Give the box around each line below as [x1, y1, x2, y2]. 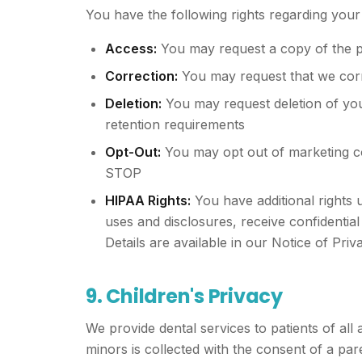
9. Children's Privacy [86, 283, 283, 309]
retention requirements [105, 116, 245, 133]
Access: [105, 40, 157, 57]
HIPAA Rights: [105, 192, 191, 208]
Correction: [105, 68, 178, 84]
